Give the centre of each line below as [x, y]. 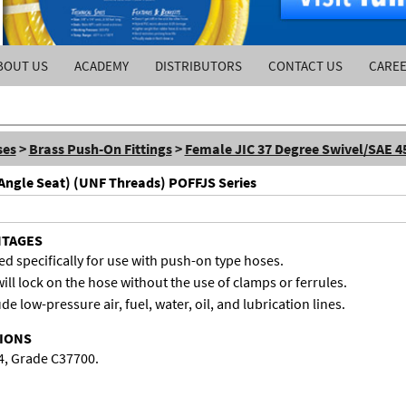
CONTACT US [305, 65]
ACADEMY [101, 65]
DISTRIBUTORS [198, 65]
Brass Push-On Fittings [100, 148]
